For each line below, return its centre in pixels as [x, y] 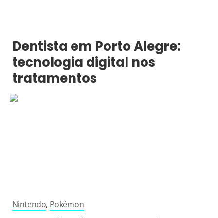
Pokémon [67, 205]
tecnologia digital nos [84, 63]
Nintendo [29, 205]
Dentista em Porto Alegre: [96, 46]
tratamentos [54, 79]
